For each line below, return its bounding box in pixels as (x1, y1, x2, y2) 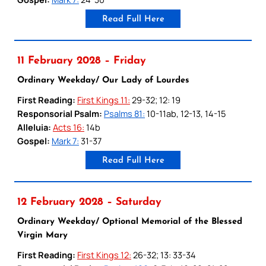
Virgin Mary (17, 230, 68, 240)
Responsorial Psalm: (17, 107, 102, 119)
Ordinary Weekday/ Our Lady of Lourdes (17, 75, 189, 85)
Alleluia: (17, 121, 51, 133)
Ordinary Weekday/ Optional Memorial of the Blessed (17, 217, 242, 226)
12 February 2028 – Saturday (17, 197, 161, 207)
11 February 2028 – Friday (17, 55, 146, 66)
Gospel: (17, 134, 50, 147)
